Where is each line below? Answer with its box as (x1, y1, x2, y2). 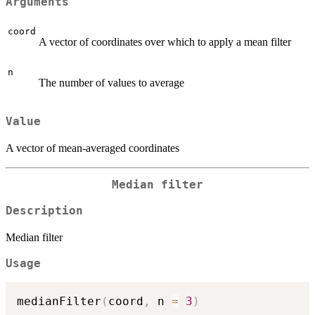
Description (6, 204, 83, 217)
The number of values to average (39, 76, 184, 89)
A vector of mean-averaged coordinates (6, 142, 179, 155)
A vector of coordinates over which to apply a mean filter (39, 35, 291, 48)
